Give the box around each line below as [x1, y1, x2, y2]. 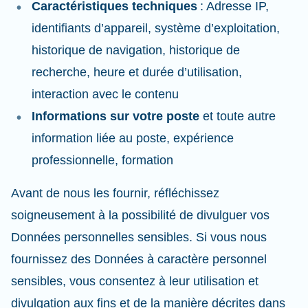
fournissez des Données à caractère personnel [11, 252, 267, 266]
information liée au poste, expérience [32, 131, 234, 145]
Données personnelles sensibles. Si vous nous [11, 230, 267, 244]
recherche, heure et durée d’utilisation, [32, 65, 242, 79]
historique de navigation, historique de [32, 43, 240, 57]
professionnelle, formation [32, 153, 180, 167]
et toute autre [199, 109, 276, 123]
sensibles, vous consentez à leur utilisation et [11, 274, 258, 288]
